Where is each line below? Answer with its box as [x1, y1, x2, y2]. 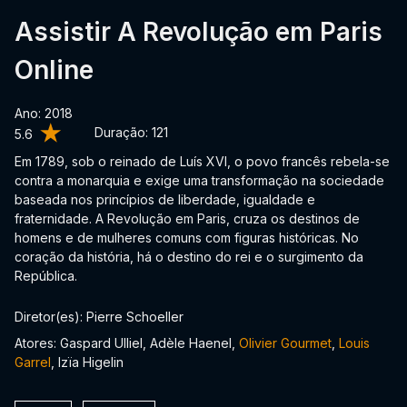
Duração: [94, 124, 152, 140]
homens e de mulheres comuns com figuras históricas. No [15, 230, 359, 245]
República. [15, 268, 77, 283]
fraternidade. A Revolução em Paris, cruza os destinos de [15, 211, 360, 226]
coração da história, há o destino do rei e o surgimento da [15, 249, 363, 264]
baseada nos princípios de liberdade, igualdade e [15, 192, 315, 207]
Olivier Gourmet [239, 335, 332, 351]
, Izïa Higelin [51, 354, 124, 370]
